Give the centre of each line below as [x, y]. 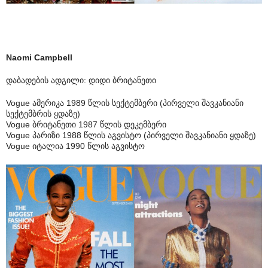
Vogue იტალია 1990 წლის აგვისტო [75, 146]
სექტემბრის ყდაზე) [43, 114]
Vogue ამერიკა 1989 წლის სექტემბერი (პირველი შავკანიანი [125, 103]
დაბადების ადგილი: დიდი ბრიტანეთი [81, 80]
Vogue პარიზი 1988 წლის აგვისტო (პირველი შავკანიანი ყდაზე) [131, 135]
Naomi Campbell [39, 58]
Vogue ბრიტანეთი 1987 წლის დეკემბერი [86, 125]
